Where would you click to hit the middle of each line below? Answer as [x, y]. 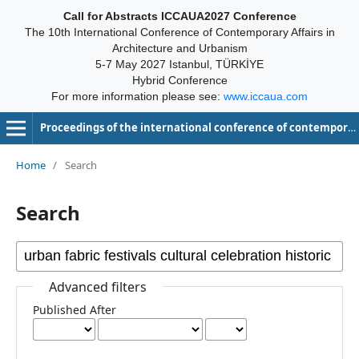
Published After [74, 309]
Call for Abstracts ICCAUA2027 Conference [179, 16]
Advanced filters [97, 286]
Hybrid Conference [179, 80]
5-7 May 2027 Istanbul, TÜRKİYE [179, 64]
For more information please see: [137, 96]
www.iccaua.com [266, 96]
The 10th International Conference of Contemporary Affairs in [179, 32]
